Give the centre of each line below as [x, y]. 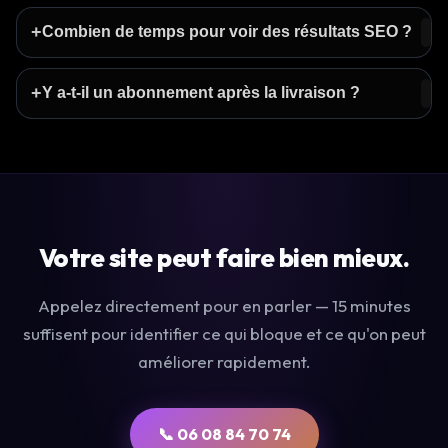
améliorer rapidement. [224, 361]
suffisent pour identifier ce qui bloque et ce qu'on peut [224, 333]
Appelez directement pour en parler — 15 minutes [224, 305]
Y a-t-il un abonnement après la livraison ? [201, 93]
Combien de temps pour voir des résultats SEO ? [227, 32]
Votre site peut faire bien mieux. [224, 257]
